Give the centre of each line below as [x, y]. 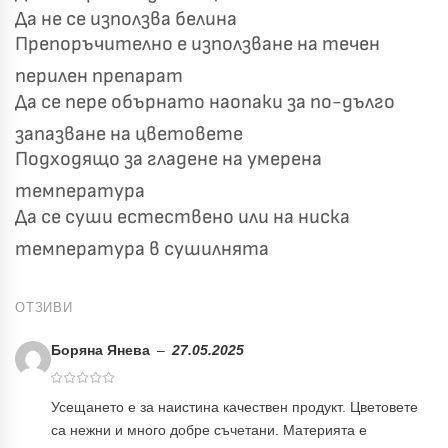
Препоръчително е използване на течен [197, 44]
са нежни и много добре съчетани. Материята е [209, 430]
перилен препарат [99, 76]
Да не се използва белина [126, 18]
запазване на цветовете [129, 133]
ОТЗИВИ [44, 307]
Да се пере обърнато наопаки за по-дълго [205, 101]
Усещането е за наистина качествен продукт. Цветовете [234, 407]
